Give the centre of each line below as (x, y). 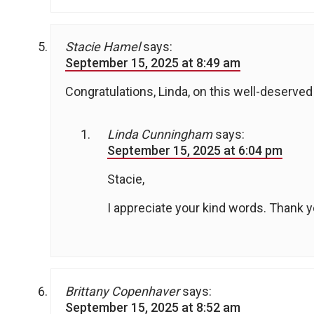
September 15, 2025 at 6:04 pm (195, 151)
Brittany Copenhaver (122, 292)
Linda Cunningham (160, 135)
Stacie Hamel (103, 47)
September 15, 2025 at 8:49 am (153, 63)
